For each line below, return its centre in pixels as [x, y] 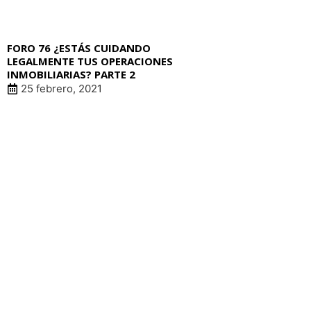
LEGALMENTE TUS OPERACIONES [90, 61]
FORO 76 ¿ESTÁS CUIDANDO [79, 48]
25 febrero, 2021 [61, 89]
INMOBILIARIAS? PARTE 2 [71, 75]
